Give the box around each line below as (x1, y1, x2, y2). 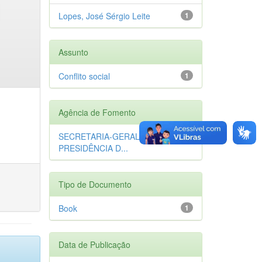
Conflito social (58, 70, 110, 82)
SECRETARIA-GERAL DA (58, 130, 153, 142)
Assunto (58, 46, 88, 58)
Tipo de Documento (58, 178, 132, 190)
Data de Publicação (58, 238, 130, 250)
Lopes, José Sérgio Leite (58, 9, 150, 22)
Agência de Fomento (58, 106, 136, 118)
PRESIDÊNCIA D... (58, 142, 128, 154)
